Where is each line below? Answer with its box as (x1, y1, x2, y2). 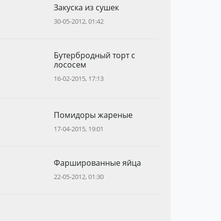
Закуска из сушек (53, 2, 119, 13)
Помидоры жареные (53, 110, 133, 120)
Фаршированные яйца (53, 157, 141, 168)
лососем (53, 59, 86, 70)
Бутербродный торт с (53, 50, 135, 61)
